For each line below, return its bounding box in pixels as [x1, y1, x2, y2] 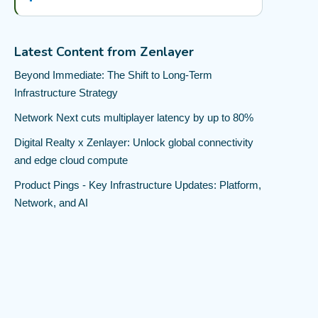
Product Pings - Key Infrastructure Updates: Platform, [14, 179, 261, 191]
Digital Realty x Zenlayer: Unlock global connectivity [14, 136, 253, 148]
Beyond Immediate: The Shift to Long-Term [14, 69, 212, 81]
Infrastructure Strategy [14, 87, 118, 99]
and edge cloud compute [14, 154, 128, 166]
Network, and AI [14, 197, 88, 209]
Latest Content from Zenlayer [14, 43, 194, 60]
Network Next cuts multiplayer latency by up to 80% [14, 111, 253, 124]
